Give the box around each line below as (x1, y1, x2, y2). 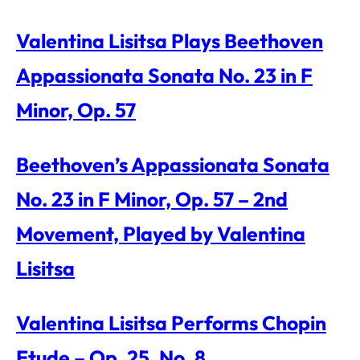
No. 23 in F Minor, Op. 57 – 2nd (16, 186, 288, 212)
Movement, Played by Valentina (16, 221, 305, 247)
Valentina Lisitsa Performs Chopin (16, 310, 326, 336)
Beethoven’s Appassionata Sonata (16, 152, 329, 178)
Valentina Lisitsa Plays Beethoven (16, 28, 323, 54)
